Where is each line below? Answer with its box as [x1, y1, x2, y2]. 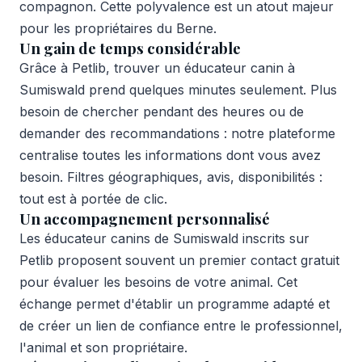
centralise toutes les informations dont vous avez [19, 146, 321, 163]
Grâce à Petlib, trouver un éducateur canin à [19, 59, 295, 76]
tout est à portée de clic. [19, 190, 167, 207]
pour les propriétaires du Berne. [19, 19, 217, 36]
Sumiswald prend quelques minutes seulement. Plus [19, 81, 337, 98]
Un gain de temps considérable [19, 37, 241, 58]
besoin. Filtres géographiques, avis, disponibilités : [19, 168, 322, 185]
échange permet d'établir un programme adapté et [19, 295, 330, 312]
